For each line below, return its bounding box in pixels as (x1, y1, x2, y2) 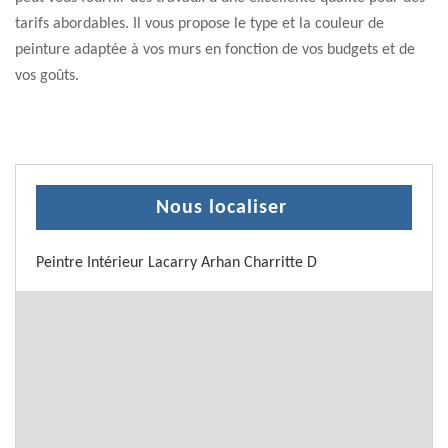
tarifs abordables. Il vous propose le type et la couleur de (15, 16, 384, 32)
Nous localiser (156, 198, 287, 218)
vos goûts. (15, 68, 79, 84)
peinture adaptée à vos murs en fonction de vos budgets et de (15, 42, 415, 58)
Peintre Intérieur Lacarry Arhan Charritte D (36, 255, 317, 271)
